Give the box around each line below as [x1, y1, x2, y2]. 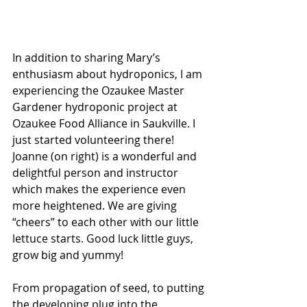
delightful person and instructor [12, 165, 181, 181]
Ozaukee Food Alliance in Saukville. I [12, 116, 198, 132]
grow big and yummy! [12, 247, 123, 263]
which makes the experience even [12, 182, 188, 197]
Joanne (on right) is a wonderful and [12, 149, 199, 164]
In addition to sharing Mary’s [12, 50, 163, 66]
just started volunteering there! [12, 132, 180, 148]
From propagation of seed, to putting [12, 280, 207, 296]
